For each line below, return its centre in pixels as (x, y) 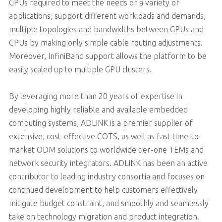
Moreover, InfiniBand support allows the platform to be (108, 56)
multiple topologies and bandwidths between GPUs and (106, 29)
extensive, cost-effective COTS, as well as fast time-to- (105, 136)
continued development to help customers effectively (103, 190)
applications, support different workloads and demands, (107, 16)
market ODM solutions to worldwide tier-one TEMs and (106, 149)
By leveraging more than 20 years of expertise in (95, 96)
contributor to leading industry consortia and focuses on (107, 176)
